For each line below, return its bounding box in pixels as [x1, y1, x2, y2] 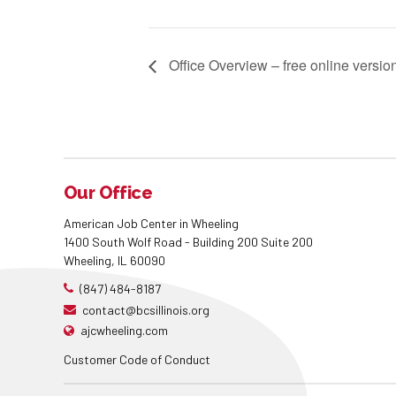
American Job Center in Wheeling [64, 215, 239, 231]
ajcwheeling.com [80, 323, 168, 339]
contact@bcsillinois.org [82, 301, 209, 317]
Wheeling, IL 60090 [64, 252, 165, 268]
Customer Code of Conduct [64, 352, 210, 368]
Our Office [64, 181, 152, 203]
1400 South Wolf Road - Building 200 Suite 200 [64, 233, 313, 249]
